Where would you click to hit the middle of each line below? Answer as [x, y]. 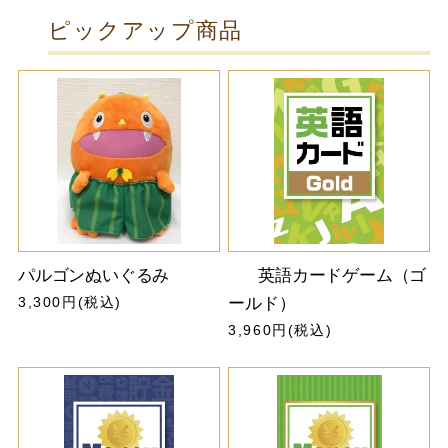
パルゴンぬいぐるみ [93, 275]
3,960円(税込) [280, 329]
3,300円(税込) [69, 301]
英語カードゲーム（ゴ [342, 275]
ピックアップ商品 [145, 31]
